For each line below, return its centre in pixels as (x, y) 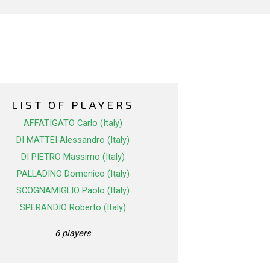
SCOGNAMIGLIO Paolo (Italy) (73, 191)
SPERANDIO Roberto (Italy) (73, 208)
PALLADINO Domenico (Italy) (73, 174)
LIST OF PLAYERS (73, 105)
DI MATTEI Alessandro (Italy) (73, 140)
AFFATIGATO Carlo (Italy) (73, 123)
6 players (73, 234)
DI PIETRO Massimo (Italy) (73, 157)
